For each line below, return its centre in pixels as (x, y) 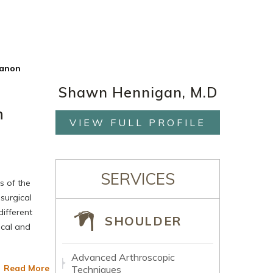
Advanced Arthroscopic (123, 257)
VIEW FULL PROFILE (138, 122)
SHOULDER (143, 221)
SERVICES (138, 179)
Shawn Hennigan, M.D (138, 92)
